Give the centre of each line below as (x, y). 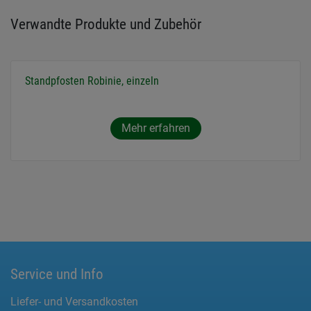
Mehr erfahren (155, 128)
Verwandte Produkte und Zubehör (106, 25)
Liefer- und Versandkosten (74, 302)
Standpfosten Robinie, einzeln (92, 81)
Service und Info (57, 274)
